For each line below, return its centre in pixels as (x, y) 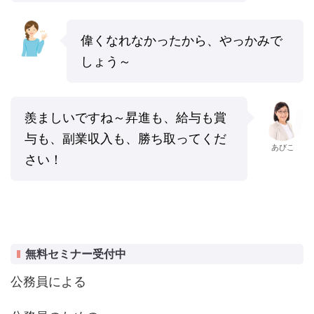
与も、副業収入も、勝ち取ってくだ (125, 138)
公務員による (48, 281)
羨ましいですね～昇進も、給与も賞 (125, 117)
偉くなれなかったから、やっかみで (182, 40)
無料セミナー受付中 (76, 254)
